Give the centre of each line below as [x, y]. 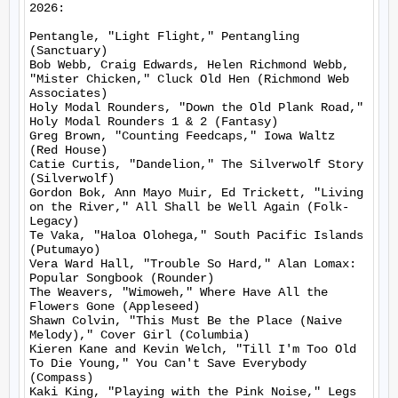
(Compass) [61, 378]
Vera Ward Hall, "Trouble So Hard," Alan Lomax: [193, 264]
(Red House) [68, 150]
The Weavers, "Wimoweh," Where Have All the [179, 292]
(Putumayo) [65, 250]
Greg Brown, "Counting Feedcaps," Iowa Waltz [182, 136]
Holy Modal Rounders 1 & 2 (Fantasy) [154, 122]
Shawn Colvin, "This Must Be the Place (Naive [186, 321]
